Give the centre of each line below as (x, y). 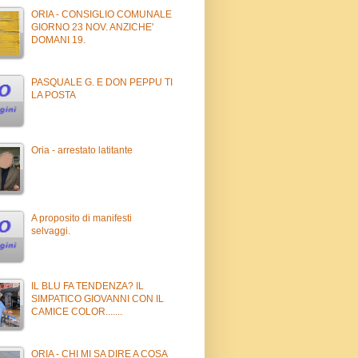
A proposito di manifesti (82, 218)
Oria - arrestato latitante (82, 150)
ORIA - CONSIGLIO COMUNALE (101, 14)
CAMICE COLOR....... (77, 311)
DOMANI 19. (58, 40)
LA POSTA (54, 95)
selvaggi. (51, 231)
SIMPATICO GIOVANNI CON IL (97, 298)
